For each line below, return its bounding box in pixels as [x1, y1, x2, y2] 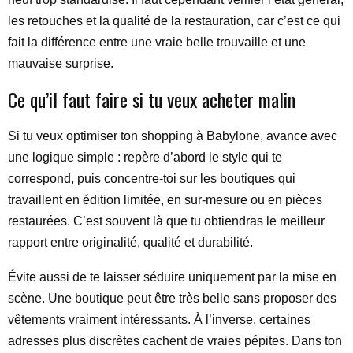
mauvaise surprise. [8, 57, 113, 70]
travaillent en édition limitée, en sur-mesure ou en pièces [8, 193, 322, 206]
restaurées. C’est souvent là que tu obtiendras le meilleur [8, 214, 325, 228]
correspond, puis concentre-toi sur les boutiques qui [8, 172, 295, 185]
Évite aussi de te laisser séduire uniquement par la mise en [8, 270, 336, 284]
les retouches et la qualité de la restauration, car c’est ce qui [8, 14, 340, 28]
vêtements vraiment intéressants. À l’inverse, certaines [8, 313, 310, 326]
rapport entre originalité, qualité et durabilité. [8, 236, 253, 249]
